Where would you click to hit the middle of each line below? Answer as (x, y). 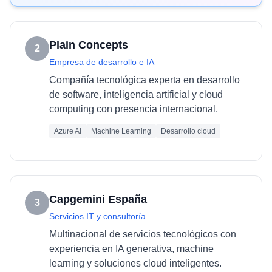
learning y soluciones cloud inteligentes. (135, 263)
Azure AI (68, 131)
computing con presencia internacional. (134, 109)
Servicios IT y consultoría (97, 216)
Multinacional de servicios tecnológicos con (143, 234)
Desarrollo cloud (188, 131)
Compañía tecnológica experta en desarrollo (144, 80)
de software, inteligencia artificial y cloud (136, 94)
